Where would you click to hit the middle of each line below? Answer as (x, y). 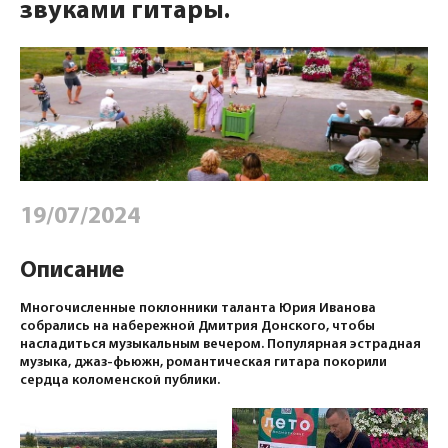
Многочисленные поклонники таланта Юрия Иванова (198, 309)
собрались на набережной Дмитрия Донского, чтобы (197, 327)
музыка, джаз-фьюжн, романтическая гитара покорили (203, 363)
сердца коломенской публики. (120, 381)
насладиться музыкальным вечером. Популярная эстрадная (220, 345)
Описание (72, 272)
